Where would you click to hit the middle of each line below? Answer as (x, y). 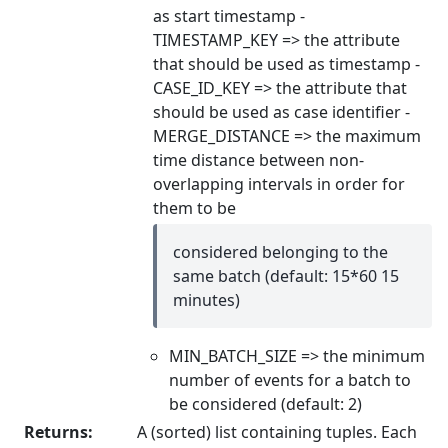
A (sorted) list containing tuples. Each (277, 432)
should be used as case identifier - (281, 112)
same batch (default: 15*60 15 (286, 276)
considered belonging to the (280, 252)
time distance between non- (258, 160)
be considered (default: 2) (265, 404)
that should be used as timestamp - (286, 64)
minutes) (206, 300)
